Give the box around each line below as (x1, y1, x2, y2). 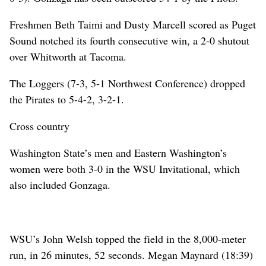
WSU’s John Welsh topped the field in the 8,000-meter (9, 231, 246, 246)
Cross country (9, 118, 69, 133)
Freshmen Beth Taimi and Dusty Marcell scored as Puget (9, 17, 256, 31)
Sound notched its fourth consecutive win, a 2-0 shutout (9, 33, 249, 47)
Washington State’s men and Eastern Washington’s (9, 145, 227, 160)
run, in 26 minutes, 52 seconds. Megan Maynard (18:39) (9, 247, 253, 262)
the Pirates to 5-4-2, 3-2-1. (9, 91, 124, 106)
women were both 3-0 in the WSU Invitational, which (9, 161, 240, 176)
